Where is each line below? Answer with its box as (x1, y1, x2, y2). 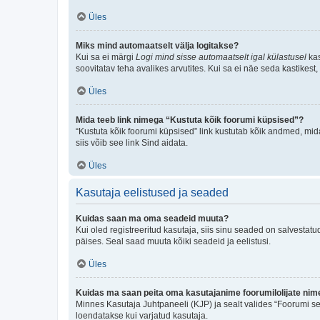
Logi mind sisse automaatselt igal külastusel (136, 51, 306, 62)
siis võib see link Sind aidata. (76, 137, 188, 148)
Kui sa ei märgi (76, 51, 136, 62)
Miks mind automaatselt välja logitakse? (76, 40, 239, 51)
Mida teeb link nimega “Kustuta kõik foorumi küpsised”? (76, 114, 304, 125)
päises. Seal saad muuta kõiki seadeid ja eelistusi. (76, 236, 271, 246)
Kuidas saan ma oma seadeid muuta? (76, 213, 229, 224)
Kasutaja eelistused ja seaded (76, 186, 229, 199)
